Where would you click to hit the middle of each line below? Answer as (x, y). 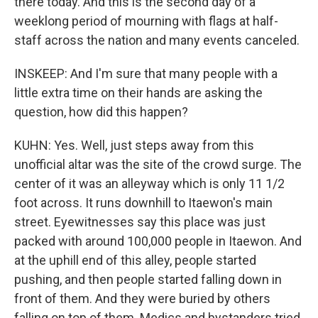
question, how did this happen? (101, 112)
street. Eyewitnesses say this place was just (140, 222)
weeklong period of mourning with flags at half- (146, 21)
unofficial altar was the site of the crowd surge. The (158, 164)
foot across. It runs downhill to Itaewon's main (143, 203)
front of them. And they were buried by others (142, 298)
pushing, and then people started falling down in (148, 279)
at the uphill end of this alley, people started (135, 260)
